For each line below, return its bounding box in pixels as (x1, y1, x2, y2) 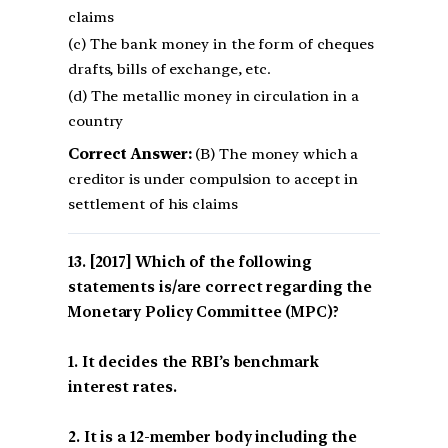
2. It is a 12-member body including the (68, 427, 358, 446)
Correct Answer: (68, 144, 192, 163)
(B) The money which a (191, 144, 359, 163)
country (68, 111, 124, 130)
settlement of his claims (68, 194, 238, 213)
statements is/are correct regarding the (68, 277, 373, 296)
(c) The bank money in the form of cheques (68, 34, 374, 53)
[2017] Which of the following (89, 252, 312, 271)
